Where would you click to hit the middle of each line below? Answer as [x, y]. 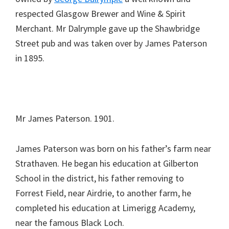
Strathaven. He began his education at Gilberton [107, 163]
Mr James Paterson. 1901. [65, 118]
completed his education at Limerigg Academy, [105, 208]
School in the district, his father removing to [100, 178]
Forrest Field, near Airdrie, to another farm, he [103, 193]
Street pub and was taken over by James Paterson [111, 43]
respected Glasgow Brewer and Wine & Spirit [100, 14]
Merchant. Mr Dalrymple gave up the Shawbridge [108, 28]
